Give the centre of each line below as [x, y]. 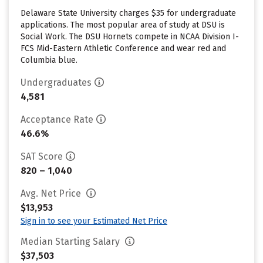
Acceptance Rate [57, 119]
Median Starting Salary [71, 242]
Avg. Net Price [52, 193]
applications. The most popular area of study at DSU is [123, 25]
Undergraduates [56, 82]
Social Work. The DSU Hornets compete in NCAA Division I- [130, 37]
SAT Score [42, 156]
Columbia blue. [49, 60]
